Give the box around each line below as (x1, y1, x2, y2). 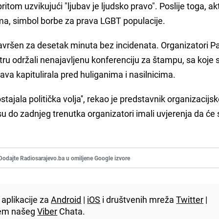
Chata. (57, 205, 86, 217)
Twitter (176, 193, 204, 205)
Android (51, 193, 82, 205)
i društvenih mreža (100, 193, 176, 205)
